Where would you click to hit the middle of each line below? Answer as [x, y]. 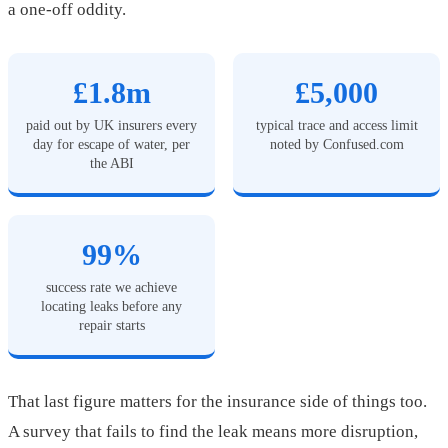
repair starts [111, 325]
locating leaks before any [111, 306]
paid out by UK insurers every [111, 125]
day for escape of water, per [111, 144]
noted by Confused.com [336, 144]
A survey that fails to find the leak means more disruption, [213, 432]
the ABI [111, 163]
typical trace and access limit [336, 125]
